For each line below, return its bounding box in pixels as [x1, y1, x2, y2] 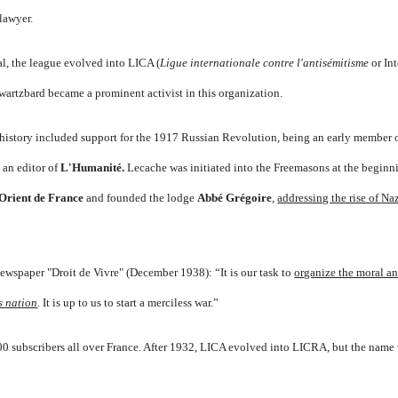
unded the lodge [116, 190, 198, 204]
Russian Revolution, [181, 130, 281, 144]
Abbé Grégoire [197, 190, 273, 204]
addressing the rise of [277, 190, 382, 204]
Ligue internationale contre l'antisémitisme [160, 55, 370, 69]
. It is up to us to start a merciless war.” [37, 295, 219, 309]
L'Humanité [60, 160, 123, 174]
